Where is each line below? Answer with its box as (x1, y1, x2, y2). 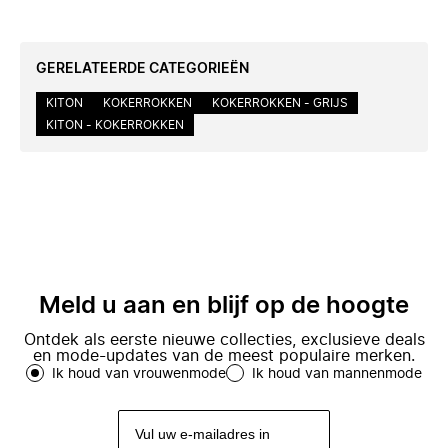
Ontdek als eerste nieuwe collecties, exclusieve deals (23, 332, 425, 348)
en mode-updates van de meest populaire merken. (33, 348, 415, 364)
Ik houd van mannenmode (252, 367, 422, 381)
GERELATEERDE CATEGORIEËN (36, 62, 249, 76)
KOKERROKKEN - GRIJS (212, 97, 348, 109)
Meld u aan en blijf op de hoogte (39, 294, 409, 318)
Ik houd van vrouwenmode (52, 367, 226, 381)
